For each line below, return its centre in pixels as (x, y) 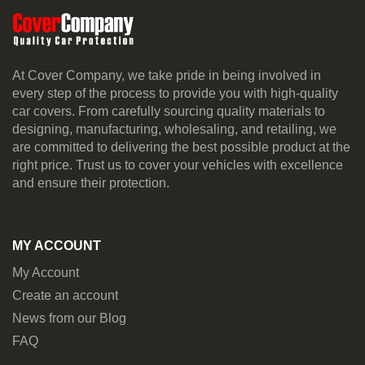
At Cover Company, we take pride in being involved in (167, 75)
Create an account (65, 295)
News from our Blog (69, 318)
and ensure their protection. (91, 182)
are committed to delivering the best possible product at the (181, 147)
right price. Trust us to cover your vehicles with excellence (178, 165)
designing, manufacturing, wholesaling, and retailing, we (174, 129)
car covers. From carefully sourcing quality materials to (169, 111)
